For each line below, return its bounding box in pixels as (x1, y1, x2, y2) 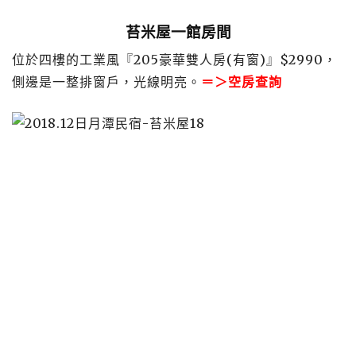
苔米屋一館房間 (125, 23, 231, 41)
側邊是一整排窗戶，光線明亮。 (12, 74, 201, 90)
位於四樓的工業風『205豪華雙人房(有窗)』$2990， (12, 52, 337, 68)
